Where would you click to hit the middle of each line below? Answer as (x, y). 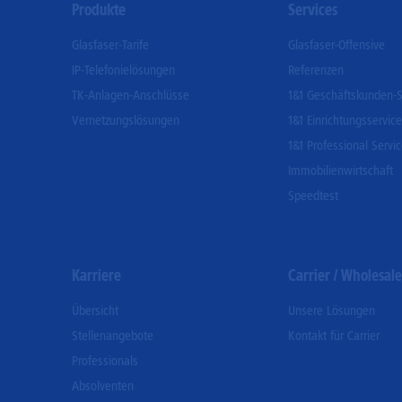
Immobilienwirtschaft (340, 170)
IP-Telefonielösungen (123, 70)
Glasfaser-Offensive (336, 45)
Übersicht (95, 310)
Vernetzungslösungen (126, 120)
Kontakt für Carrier (333, 336)
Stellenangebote (113, 336)
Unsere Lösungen (331, 310)
